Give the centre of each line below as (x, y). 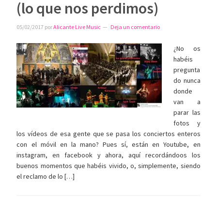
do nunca (187, 80)
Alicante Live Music (77, 27)
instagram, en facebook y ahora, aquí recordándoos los (108, 155)
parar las (187, 112)
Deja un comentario (135, 27)
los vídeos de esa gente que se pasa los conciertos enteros (108, 133)
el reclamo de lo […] (46, 176)
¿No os (187, 48)
